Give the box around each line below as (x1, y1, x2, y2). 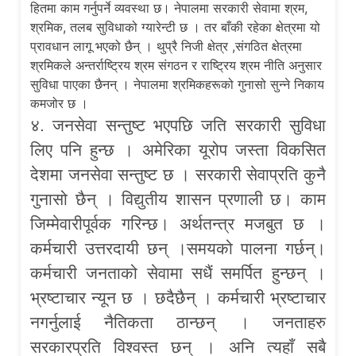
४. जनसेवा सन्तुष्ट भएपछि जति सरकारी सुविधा (30, 115, 326, 134)
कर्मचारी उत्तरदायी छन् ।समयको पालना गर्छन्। (30, 238, 326, 257)
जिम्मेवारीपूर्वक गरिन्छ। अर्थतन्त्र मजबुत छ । (30, 214, 326, 233)
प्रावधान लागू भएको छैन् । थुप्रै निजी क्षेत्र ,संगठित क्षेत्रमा (30, 37, 303, 54)
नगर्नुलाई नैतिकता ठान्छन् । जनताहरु (30, 312, 326, 331)
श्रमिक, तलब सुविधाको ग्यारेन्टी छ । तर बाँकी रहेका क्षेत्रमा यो (30, 18, 321, 35)
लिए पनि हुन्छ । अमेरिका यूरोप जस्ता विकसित (30, 140, 326, 159)
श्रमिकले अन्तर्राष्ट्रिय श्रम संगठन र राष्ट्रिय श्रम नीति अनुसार (30, 56, 323, 73)
